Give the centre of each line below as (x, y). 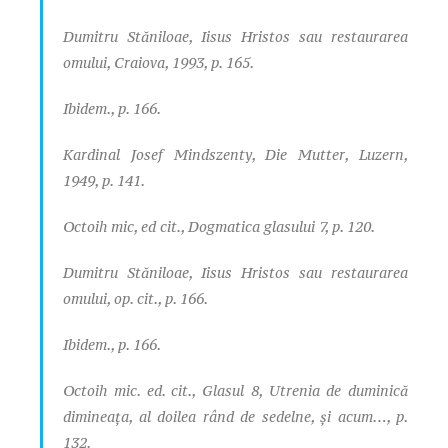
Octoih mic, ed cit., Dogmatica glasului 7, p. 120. (219, 226)
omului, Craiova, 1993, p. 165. (158, 62)
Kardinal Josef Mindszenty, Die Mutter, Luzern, (235, 154)
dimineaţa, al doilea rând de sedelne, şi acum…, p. (235, 416)
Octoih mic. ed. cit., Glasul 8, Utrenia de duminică (235, 390)
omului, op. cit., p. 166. (135, 298)
